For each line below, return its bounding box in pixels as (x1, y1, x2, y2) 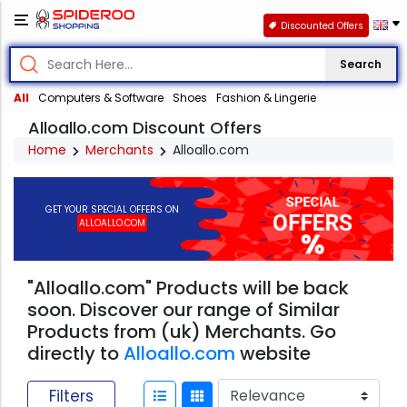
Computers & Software (38, 90, 164, 106)
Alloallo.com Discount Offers (28, 116, 262, 140)
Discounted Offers (280, 18, 363, 33)
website (235, 341, 311, 367)
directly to (27, 341, 124, 367)
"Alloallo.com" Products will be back (27, 275, 349, 302)
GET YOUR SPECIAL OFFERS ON (45, 202, 180, 216)
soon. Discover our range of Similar (27, 297, 340, 323)
